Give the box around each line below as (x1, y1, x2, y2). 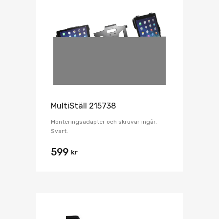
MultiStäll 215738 (51, 101, 116, 111)
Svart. (51, 128, 68, 135)
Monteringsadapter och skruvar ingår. (51, 118, 157, 126)
